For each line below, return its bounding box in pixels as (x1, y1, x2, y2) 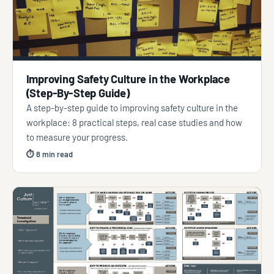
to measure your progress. (26, 131, 128, 143)
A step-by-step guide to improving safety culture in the (26, 102, 238, 113)
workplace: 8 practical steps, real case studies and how (26, 116, 242, 128)
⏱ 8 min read (26, 149, 73, 160)
